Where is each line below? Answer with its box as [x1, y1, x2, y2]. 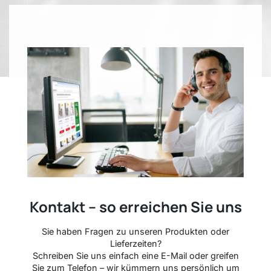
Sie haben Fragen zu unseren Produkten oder [42, 226, 229, 237]
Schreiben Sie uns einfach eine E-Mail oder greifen [32, 250, 239, 261]
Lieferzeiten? [109, 238, 162, 249]
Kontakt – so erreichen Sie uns [29, 196, 242, 217]
